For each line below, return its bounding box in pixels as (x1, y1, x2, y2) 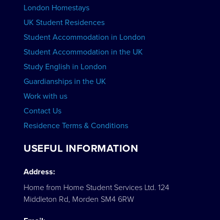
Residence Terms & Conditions (24, 121, 128, 131)
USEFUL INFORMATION (24, 142, 138, 155)
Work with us (24, 91, 67, 101)
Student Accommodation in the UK (24, 47, 143, 57)
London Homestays (24, 3, 89, 13)
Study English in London (24, 62, 107, 72)
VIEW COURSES (39, 41, 85, 48)
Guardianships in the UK (24, 77, 106, 86)
